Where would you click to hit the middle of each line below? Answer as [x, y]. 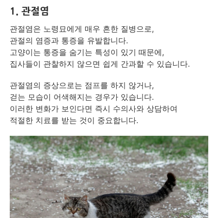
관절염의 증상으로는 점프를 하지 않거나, [82, 85]
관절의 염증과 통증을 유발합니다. [69, 41]
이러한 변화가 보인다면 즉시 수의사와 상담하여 [94, 109]
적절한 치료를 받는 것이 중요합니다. [74, 120]
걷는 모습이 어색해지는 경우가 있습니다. [82, 97]
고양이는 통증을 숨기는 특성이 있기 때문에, [87, 52]
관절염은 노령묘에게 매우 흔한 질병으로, [82, 29]
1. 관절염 [29, 11]
